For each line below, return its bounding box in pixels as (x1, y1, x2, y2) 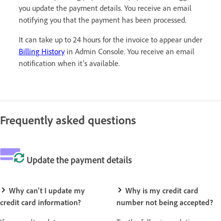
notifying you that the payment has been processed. (19, 14, 186, 25)
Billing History (19, 46, 65, 56)
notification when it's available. (19, 58, 120, 68)
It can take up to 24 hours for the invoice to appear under (19, 34, 202, 44)
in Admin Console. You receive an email (65, 46, 194, 56)
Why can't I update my (7, 185, 85, 195)
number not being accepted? (116, 197, 213, 207)
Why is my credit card (123, 185, 198, 195)
